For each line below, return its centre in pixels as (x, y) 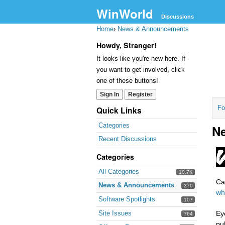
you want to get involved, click (141, 70)
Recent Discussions (128, 139)
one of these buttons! (127, 81)
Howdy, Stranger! (127, 45)
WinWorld (125, 14)
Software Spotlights (127, 199)
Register (140, 94)
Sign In (109, 94)
